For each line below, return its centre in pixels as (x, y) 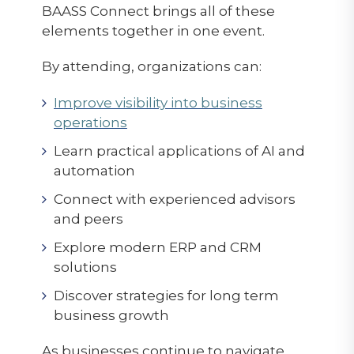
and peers (88, 218)
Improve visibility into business (158, 102)
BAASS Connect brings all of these (158, 11)
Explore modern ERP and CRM (157, 247)
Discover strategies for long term (166, 295)
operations (90, 122)
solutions (85, 267)
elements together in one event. (153, 30)
